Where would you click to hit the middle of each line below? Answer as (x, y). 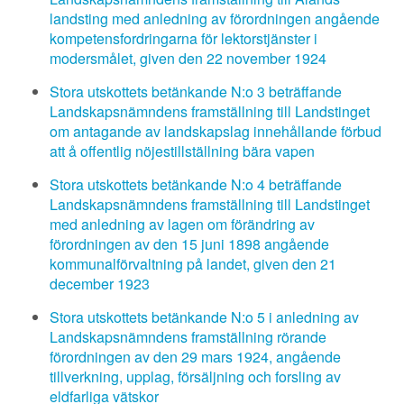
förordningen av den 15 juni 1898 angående (189, 244)
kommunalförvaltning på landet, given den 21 (193, 264)
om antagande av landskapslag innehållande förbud (216, 131)
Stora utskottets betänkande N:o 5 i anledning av (204, 317)
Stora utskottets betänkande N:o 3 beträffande (196, 92)
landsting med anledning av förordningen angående (215, 18)
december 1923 (100, 284)
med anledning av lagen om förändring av (182, 224)
